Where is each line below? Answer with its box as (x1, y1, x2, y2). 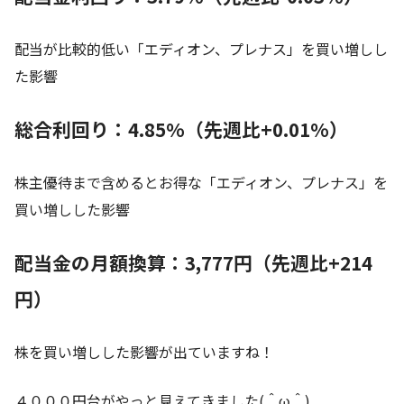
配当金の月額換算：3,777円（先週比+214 (14, 249, 372, 277)
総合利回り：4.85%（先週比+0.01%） (14, 115, 348, 143)
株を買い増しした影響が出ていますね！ (14, 341, 274, 363)
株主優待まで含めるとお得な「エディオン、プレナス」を (14, 171, 388, 194)
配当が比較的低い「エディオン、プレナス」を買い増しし (14, 38, 388, 60)
